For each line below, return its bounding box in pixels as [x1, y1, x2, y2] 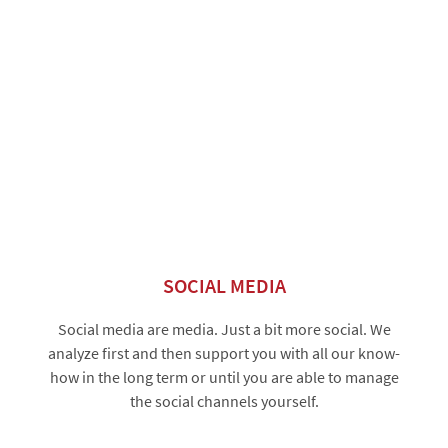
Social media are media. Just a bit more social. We [57, 319, 391, 339]
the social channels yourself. [129, 391, 319, 411]
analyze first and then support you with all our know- [48, 343, 400, 363]
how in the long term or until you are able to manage [49, 367, 399, 387]
